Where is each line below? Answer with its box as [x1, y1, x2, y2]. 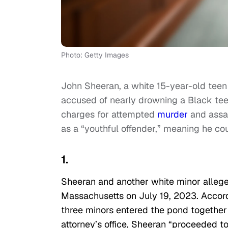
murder [157, 108, 190, 121]
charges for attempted [61, 108, 157, 121]
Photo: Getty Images [61, 50, 129, 60]
